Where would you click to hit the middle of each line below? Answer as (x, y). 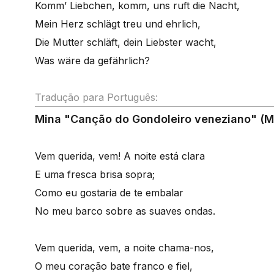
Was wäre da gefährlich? (92, 61)
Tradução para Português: (96, 97)
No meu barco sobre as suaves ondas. (125, 211)
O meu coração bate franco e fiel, (114, 266)
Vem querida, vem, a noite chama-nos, (124, 248)
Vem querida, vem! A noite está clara (120, 156)
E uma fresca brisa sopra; (95, 174)
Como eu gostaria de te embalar (109, 193)
